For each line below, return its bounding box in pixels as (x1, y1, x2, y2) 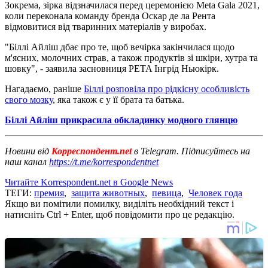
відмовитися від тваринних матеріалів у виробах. (5, 21, 206, 32)
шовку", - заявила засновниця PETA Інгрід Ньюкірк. (5, 63, 219, 74)
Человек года (188, 187, 242, 198)
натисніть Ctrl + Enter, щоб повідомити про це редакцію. (5, 209, 234, 220)
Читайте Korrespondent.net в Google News (5, 176, 173, 187)
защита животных (71, 187, 145, 198)
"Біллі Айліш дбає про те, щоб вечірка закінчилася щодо (5, 41, 234, 52)
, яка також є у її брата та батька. (53, 94, 184, 105)
